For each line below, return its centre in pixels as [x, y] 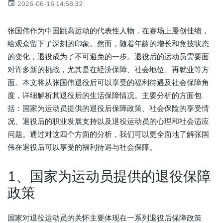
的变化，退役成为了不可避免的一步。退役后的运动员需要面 [108, 57]
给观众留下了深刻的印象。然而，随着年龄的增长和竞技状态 [108, 44]
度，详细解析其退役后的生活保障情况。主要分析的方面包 [105, 96]
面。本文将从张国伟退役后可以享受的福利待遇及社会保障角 [108, 83]
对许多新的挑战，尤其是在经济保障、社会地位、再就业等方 [108, 70]
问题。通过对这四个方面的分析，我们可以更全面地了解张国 [108, 134]
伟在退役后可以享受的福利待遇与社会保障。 [82, 147]
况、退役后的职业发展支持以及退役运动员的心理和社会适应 [108, 121]
